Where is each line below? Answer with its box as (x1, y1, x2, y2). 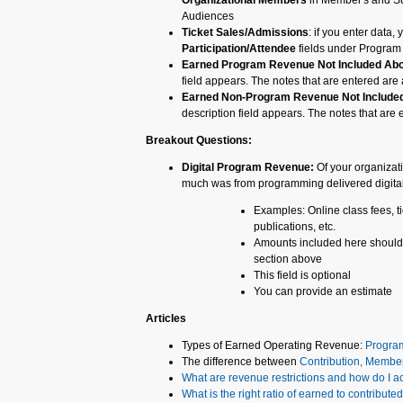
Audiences (182, 10, 234, 22)
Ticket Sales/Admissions (182, 26, 309, 39)
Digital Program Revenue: (182, 161, 314, 174)
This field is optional (254, 269, 351, 282)
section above (254, 253, 322, 265)
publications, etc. (254, 220, 338, 233)
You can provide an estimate (254, 285, 392, 298)
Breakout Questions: (146, 134, 252, 147)
